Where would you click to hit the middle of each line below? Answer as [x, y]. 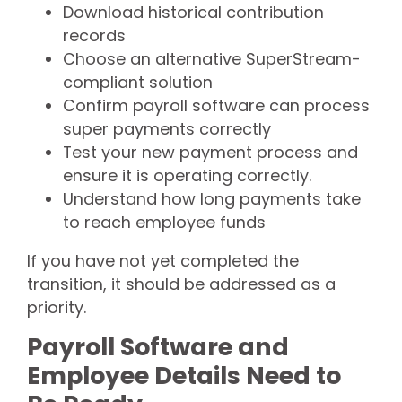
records [94, 35]
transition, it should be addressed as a [181, 284]
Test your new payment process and [210, 152]
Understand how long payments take [212, 198]
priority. [57, 308]
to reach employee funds [164, 222]
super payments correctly [167, 128]
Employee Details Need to [184, 375]
